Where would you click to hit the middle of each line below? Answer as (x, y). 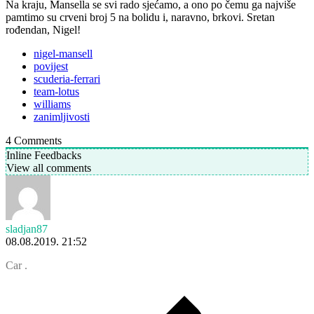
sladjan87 (27, 228)
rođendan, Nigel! (43, 29)
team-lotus (56, 91)
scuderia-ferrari (67, 78)
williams (52, 104)
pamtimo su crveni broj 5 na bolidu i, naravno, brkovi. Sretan (140, 17)
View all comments (49, 168)
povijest (51, 66)
